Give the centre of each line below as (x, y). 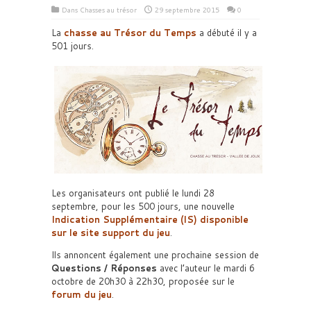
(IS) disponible (213, 219)
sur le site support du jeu (111, 232)
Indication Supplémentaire (115, 219)
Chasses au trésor (108, 10)
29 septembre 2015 (187, 10)
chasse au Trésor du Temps (130, 33)
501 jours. (73, 46)
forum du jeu (82, 294)
